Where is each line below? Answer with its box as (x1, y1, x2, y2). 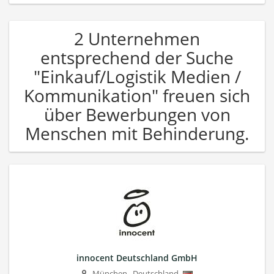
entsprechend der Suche (40, 45, 234, 69)
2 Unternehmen (74, 26, 200, 50)
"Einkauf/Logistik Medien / (33, 64, 241, 88)
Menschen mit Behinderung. (25, 121, 249, 145)
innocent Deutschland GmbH (76, 251, 198, 264)
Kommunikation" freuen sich (24, 83, 250, 107)
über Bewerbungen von (43, 102, 231, 126)
